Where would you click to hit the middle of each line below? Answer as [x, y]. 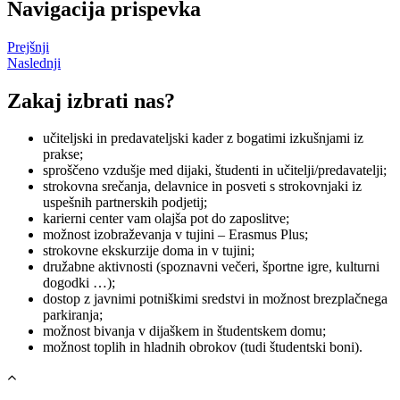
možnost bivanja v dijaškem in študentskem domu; [184, 331]
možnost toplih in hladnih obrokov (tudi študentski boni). [203, 347]
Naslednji [34, 62]
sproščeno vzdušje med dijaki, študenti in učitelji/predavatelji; [215, 171]
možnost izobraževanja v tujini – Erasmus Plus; [175, 235]
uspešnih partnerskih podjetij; [125, 203]
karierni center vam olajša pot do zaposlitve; [166, 219]
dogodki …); [79, 283]
